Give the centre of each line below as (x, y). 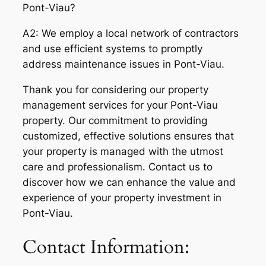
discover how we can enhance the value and (129, 182)
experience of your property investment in (122, 197)
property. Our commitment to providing (115, 120)
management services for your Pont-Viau (120, 105)
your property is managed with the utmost (123, 151)
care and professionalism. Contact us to (118, 167)
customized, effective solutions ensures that (128, 136)
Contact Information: (106, 247)
